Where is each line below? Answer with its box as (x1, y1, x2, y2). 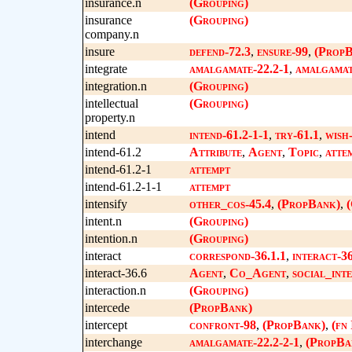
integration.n (84, 79, 147, 93)
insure (84, 45, 115, 58)
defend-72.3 (189, 45, 251, 58)
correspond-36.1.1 (189, 249, 286, 262)
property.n (84, 111, 135, 124)
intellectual (84, 97, 138, 110)
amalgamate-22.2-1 (189, 62, 289, 75)
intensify (84, 197, 127, 211)
